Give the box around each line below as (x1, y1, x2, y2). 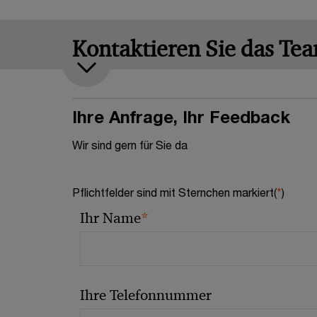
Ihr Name (80, 209, 142, 227)
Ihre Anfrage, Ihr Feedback (72, 107, 290, 127)
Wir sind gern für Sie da (72, 138, 188, 151)
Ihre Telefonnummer (80, 286, 212, 304)
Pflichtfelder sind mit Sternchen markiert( (72, 185, 277, 199)
